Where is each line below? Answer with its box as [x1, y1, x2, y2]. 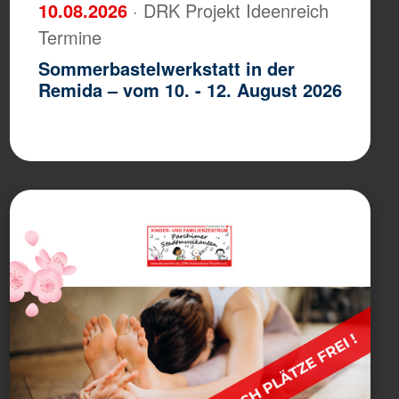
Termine [37, 23, 102, 50]
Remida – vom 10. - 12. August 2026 [37, 76, 342, 102]
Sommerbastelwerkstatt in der [37, 54, 295, 81]
